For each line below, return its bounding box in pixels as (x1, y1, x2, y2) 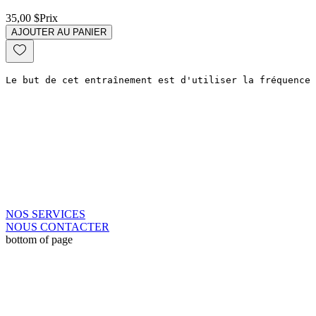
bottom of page (6, 233, 73, 245)
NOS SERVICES (6, 207, 85, 220)
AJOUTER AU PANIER (11, 26, 107, 37)
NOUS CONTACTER (6, 220, 109, 233)
